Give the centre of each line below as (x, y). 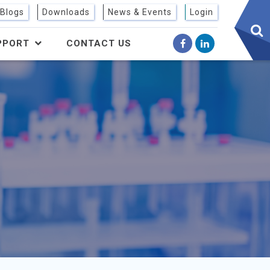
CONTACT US (99, 43)
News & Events (140, 12)
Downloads (66, 12)
